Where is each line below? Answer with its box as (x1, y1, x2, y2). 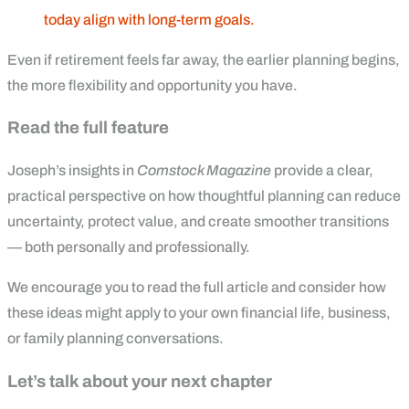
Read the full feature (7, 119, 169, 138)
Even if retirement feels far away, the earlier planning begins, (7, 51, 400, 68)
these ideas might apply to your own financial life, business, (7, 305, 391, 321)
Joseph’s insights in (7, 163, 137, 179)
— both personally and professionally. (7, 239, 250, 256)
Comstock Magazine (137, 163, 271, 179)
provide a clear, (271, 163, 373, 179)
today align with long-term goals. (44, 11, 255, 27)
